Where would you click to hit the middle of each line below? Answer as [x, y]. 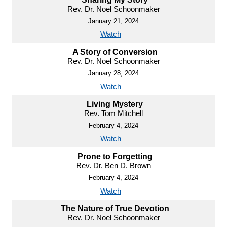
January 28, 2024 [113, 73]
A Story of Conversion [115, 52]
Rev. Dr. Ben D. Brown [113, 165]
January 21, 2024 [113, 21]
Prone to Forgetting [115, 156]
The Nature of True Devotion [115, 208]
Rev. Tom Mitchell [113, 113]
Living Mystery [115, 104]
